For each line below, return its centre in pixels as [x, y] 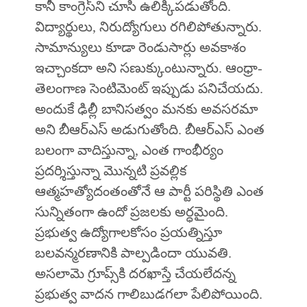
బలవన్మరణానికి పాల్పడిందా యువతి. [133, 253]
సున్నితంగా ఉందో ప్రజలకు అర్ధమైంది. [131, 212]
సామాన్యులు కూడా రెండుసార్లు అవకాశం [140, 48]
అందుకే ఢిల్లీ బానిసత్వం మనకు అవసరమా [146, 109]
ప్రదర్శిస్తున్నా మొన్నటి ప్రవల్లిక [110, 171]
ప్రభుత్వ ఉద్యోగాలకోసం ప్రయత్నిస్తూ [128, 233]
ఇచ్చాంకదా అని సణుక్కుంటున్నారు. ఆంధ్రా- [148, 68]
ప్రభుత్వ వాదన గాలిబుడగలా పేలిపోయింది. [148, 294]
